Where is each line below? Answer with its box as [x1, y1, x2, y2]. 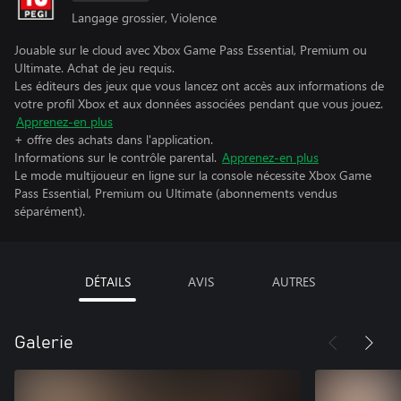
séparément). [14, 202, 85, 219]
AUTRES [272, 273, 315, 290]
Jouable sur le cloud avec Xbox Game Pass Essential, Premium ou [14, 41, 367, 58]
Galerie [14, 334, 73, 352]
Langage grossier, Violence [72, 9, 217, 26]
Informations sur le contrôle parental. [14, 149, 217, 166]
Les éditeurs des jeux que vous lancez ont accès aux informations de [14, 77, 384, 94]
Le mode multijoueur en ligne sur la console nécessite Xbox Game [14, 166, 371, 183]
